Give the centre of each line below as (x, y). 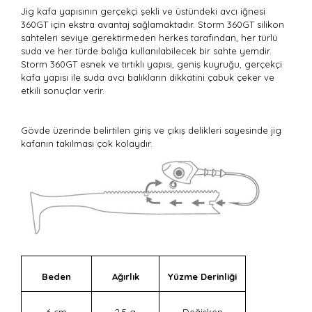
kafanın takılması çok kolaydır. (87, 143)
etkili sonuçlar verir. (63, 90)
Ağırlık (125, 276)
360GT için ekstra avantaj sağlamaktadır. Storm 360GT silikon (153, 24)
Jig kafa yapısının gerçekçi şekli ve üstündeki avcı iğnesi (143, 11)
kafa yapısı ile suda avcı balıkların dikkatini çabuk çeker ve (148, 77)
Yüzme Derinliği (202, 276)
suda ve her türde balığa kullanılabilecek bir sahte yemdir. (146, 50)
